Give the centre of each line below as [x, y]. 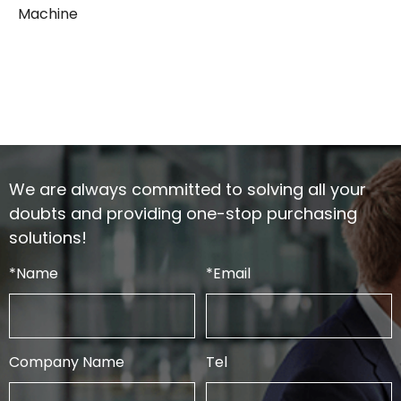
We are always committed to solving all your [188, 189]
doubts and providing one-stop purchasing [183, 213]
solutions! [48, 237]
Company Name [67, 362]
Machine [48, 13]
